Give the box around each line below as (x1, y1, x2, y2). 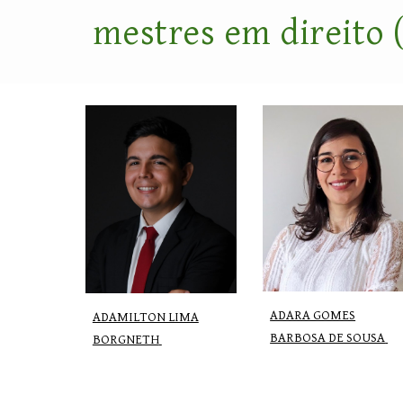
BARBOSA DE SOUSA (270, 329, 386, 345)
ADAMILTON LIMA (92, 309, 199, 326)
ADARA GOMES (270, 307, 356, 323)
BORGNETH (92, 332, 159, 348)
